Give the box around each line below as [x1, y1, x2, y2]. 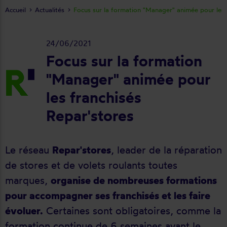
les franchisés [46, 88, 142, 107]
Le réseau [5, 143, 52, 156]
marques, [5, 174, 51, 186]
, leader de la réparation [111, 143, 222, 156]
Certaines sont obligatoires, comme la [43, 204, 221, 217]
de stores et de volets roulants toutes [5, 159, 177, 171]
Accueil [5, 6, 26, 14]
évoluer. [5, 204, 43, 217]
